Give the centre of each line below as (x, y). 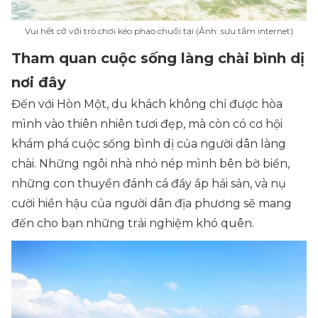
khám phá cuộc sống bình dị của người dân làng (149, 144)
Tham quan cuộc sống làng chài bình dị (158, 59)
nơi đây (39, 83)
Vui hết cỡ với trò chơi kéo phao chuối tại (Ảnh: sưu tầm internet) (159, 31)
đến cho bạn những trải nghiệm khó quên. (133, 224)
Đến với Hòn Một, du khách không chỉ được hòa (147, 104)
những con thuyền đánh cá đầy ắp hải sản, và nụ (149, 184)
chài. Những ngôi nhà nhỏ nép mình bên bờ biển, (150, 164)
